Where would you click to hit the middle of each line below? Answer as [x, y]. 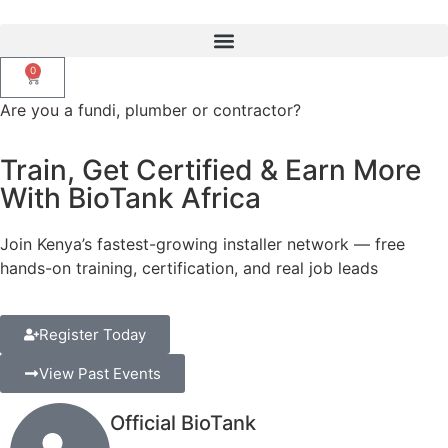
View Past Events [100, 373]
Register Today [92, 334]
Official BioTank [183, 422]
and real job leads [310, 268]
